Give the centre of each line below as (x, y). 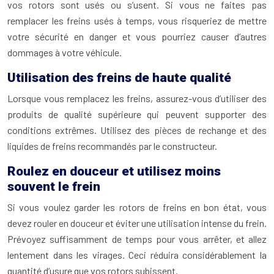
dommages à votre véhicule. (65, 52)
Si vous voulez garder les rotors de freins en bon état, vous (137, 207)
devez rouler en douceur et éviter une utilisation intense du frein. (137, 223)
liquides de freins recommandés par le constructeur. (112, 146)
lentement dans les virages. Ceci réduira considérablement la (137, 255)
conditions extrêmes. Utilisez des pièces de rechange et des (137, 130)
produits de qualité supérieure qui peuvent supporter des (137, 114)
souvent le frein (54, 187)
